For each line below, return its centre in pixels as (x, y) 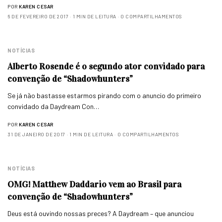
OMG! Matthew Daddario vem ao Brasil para (94, 184)
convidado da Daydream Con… (54, 106)
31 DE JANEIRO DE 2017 (36, 134)
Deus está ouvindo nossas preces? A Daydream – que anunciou (101, 213)
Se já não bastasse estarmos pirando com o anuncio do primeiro (105, 95)
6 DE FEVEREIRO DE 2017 (38, 16)
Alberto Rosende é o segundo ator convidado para (106, 66)
